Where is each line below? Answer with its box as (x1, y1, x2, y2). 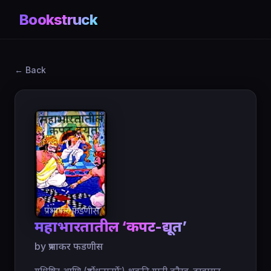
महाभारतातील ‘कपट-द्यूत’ (34, 218, 187, 235)
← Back (15, 65, 46, 75)
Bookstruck (19, 10, 97, 28)
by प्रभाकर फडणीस (34, 240, 103, 252)
